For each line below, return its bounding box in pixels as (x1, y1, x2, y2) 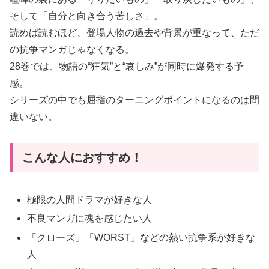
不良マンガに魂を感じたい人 (27, 213, 153, 224)
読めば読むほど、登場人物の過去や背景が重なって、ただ (10, 28, 259, 38)
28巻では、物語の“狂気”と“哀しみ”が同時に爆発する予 (10, 61, 244, 72)
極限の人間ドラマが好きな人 (27, 195, 153, 205)
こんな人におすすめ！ (22, 150, 142, 164)
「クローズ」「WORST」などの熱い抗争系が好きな (27, 232, 256, 243)
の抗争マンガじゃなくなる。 (10, 44, 134, 55)
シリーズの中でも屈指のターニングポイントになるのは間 (10, 95, 259, 106)
